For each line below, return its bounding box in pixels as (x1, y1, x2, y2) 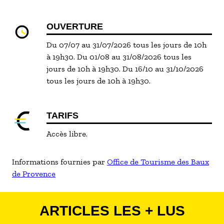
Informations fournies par (12, 157, 107, 166)
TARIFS (46, 110, 79, 120)
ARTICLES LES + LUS (39, 203, 185, 218)
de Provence (12, 169, 55, 178)
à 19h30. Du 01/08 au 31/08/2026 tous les (46, 52, 192, 61)
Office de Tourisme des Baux (107, 157, 209, 166)
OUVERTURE (46, 21, 103, 31)
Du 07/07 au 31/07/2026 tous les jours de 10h (46, 40, 207, 49)
